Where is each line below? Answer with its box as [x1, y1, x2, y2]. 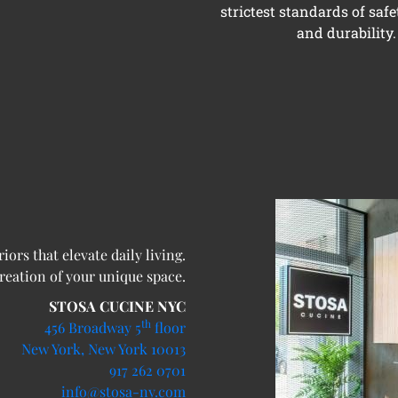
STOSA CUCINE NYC [49, 297, 186, 316]
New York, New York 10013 [21, 339, 186, 359]
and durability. [296, 23, 396, 43]
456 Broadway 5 [44, 318, 141, 338]
